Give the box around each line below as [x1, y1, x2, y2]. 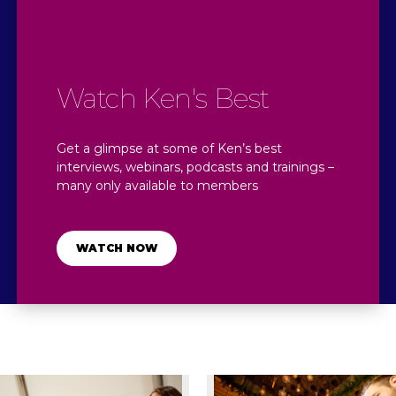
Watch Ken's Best [57, 82, 270, 116]
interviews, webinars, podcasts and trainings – [57, 159, 334, 176]
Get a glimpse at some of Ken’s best [57, 141, 282, 157]
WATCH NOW [75, 241, 157, 255]
